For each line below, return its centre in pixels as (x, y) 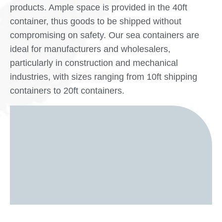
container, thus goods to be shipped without (96, 21)
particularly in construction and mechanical (94, 63)
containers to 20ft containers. (67, 91)
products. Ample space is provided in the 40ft (99, 7)
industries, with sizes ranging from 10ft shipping (104, 77)
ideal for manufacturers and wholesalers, (90, 49)
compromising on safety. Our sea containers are (105, 35)
